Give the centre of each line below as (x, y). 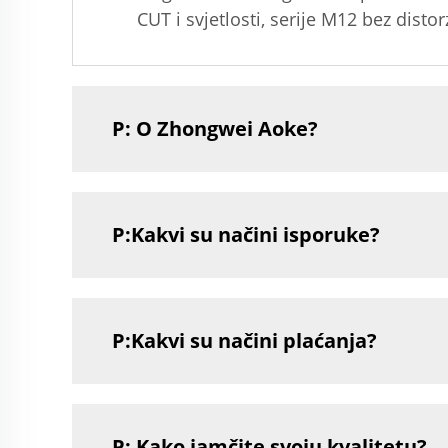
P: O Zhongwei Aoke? (215, 128)
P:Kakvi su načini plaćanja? (244, 340)
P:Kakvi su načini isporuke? (246, 234)
